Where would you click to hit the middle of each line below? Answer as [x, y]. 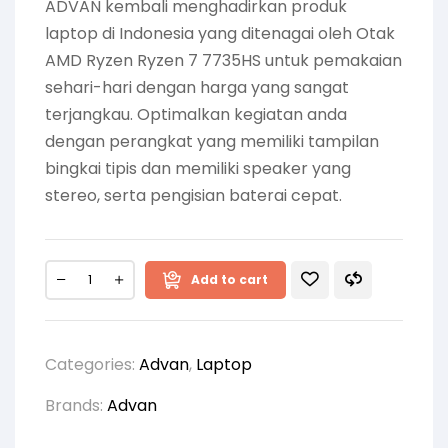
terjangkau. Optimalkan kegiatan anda [196, 114]
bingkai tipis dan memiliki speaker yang [198, 168]
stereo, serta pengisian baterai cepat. [193, 195]
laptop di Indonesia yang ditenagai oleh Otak [220, 33]
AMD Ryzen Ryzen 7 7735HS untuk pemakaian [223, 60]
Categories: [92, 364]
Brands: [76, 405]
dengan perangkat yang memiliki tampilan [212, 141]
